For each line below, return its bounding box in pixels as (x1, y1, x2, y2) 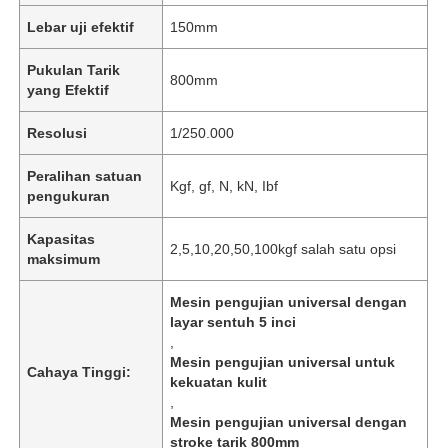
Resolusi (27, 124, 88, 141)
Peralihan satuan (27, 167, 143, 184)
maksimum (27, 250, 101, 267)
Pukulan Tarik (27, 61, 121, 78)
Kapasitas (27, 230, 96, 247)
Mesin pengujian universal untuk (170, 353, 396, 370)
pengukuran (27, 187, 111, 204)
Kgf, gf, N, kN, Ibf (170, 177, 279, 194)
